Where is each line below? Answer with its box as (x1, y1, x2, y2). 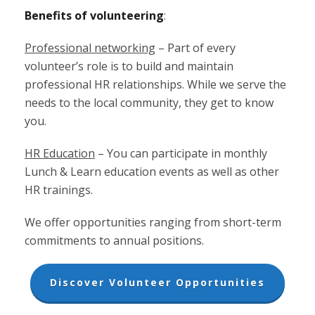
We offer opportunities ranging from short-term (25, 214, 281, 230)
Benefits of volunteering (25, 8, 164, 23)
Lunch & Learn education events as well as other (25, 164, 279, 179)
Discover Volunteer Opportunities (50, 276, 265, 289)
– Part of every (155, 40, 236, 56)
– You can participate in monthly (95, 146, 267, 161)
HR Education (25, 146, 95, 161)
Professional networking (25, 40, 155, 56)
